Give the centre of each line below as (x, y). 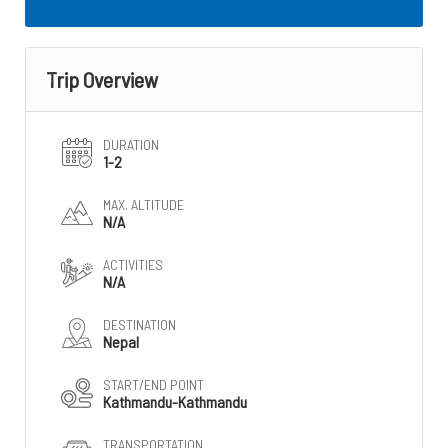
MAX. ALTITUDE (143, 204)
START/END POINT (153, 384)
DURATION (131, 144)
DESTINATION (139, 324)
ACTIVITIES (133, 264)
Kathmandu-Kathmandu (175, 401)
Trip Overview (102, 79)
